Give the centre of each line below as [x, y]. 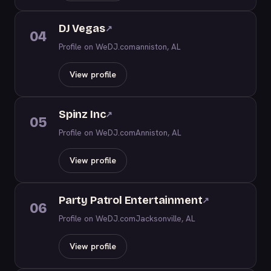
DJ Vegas [82, 28]
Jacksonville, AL [165, 218]
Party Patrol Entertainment [131, 200]
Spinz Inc [82, 114]
